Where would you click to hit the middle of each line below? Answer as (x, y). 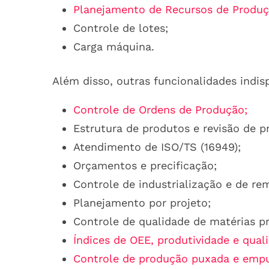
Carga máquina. (114, 47)
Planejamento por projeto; (142, 203)
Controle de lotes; (121, 28)
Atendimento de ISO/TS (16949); (157, 147)
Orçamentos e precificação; (145, 165)
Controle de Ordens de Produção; (160, 110)
